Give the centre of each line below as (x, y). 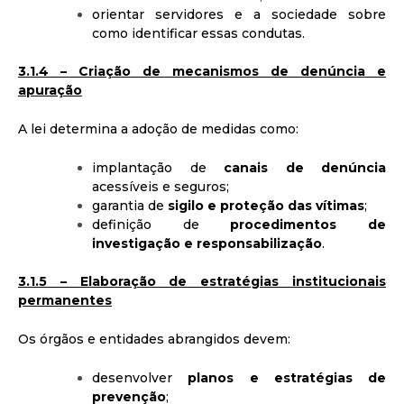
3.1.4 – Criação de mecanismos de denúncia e (202, 71)
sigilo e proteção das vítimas (266, 205)
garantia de (130, 205)
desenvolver (140, 377)
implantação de (158, 167)
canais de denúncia (305, 167)
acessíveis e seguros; (161, 186)
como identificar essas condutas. (198, 33)
